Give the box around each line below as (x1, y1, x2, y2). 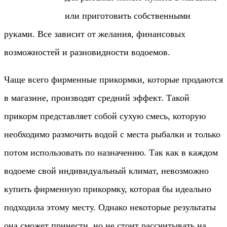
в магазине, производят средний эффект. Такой (4, 92, 190, 103)
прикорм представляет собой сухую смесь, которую (4, 110, 206, 121)
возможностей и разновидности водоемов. (4, 47, 170, 57)
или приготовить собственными (65, 10, 191, 21)
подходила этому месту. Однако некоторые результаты (4, 202, 216, 212)
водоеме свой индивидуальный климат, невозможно (4, 165, 209, 176)
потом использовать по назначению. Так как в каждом (4, 147, 218, 158)
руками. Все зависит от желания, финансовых (4, 28, 185, 39)
